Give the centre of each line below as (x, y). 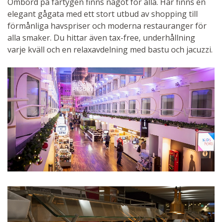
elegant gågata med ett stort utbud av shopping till (103, 14)
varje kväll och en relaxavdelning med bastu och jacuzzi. (110, 50)
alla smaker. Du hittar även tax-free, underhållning (101, 38)
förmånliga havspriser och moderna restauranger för (107, 26)
